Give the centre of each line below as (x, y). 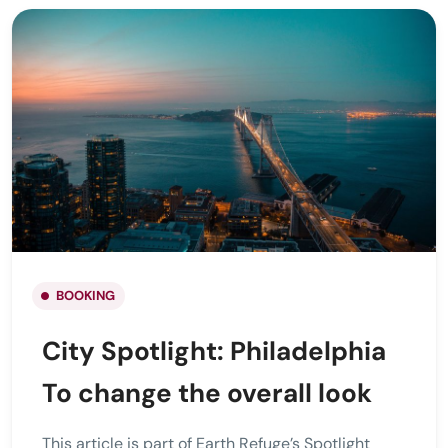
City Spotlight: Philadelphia (214, 351)
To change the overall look (207, 393)
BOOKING (85, 296)
